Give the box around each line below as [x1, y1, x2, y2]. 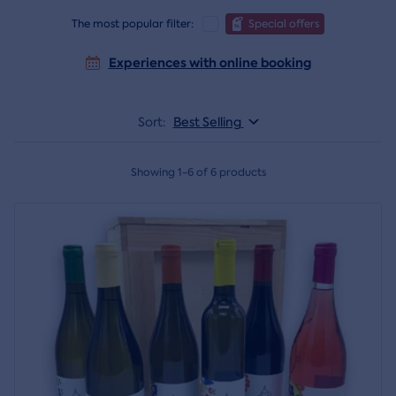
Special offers [248, 17, 319, 31]
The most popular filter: [72, 17, 194, 31]
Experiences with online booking [108, 54, 311, 72]
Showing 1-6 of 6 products [130, 165, 266, 179]
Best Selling [172, 114, 241, 130]
